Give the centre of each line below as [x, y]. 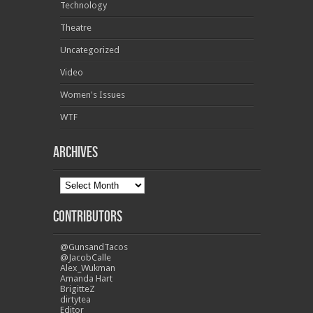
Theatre [75, 27]
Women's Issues [92, 94]
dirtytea [75, 299]
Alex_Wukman [87, 268]
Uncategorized [89, 50]
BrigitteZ [77, 289]
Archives [75, 152]
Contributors [87, 217]
